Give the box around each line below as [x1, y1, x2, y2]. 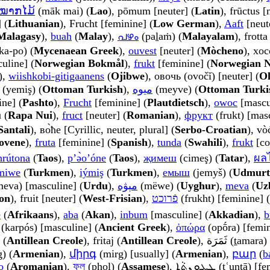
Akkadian [209, 209, 254, 221]
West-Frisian [83, 192, 142, 205]
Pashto [22, 96, 54, 109]
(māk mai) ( [35, 5, 90, 17]
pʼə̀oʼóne [67, 152, 106, 165]
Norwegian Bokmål [34, 57, 124, 70]
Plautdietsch [147, 96, 204, 109]
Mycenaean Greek [34, 45, 119, 57]
